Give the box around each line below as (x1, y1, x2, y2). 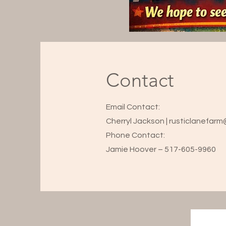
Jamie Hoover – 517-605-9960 (106, 145, 216, 153)
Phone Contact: (106, 131, 165, 139)
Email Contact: (106, 103, 160, 111)
